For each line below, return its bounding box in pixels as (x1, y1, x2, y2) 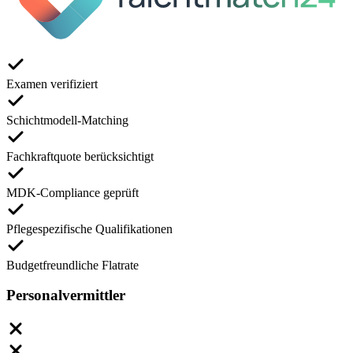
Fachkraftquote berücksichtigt (6, 149, 154, 163)
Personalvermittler (6, 287, 125, 304)
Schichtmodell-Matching (6, 113, 128, 127)
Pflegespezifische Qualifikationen (6, 221, 173, 236)
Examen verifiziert (6, 76, 98, 91)
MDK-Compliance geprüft (6, 185, 139, 199)
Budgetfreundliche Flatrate (6, 258, 139, 272)
